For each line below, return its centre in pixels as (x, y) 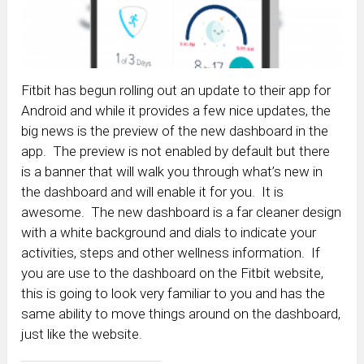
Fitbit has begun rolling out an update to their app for (176, 91)
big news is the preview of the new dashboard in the (175, 131)
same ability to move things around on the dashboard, (181, 314)
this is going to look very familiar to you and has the (173, 294)
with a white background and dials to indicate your (169, 233)
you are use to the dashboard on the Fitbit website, (173, 273)
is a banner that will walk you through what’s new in (172, 172)
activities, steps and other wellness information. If (171, 253)
